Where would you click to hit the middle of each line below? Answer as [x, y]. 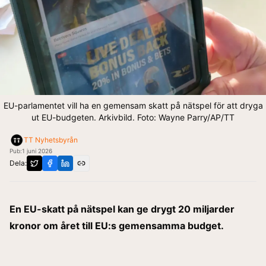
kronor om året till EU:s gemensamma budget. [117, 225]
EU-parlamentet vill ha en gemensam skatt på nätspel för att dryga [133, 105]
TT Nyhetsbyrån [51, 140]
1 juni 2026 [37, 151]
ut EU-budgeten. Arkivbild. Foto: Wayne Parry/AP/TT [133, 117]
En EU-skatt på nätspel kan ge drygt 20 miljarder [122, 209]
